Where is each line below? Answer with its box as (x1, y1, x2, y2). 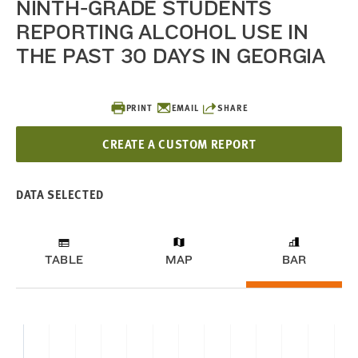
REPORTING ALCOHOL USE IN (16, 19, 308, 44)
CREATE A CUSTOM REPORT (101, 135, 257, 153)
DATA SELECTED (16, 185, 104, 203)
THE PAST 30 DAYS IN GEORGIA (16, 43, 325, 68)
